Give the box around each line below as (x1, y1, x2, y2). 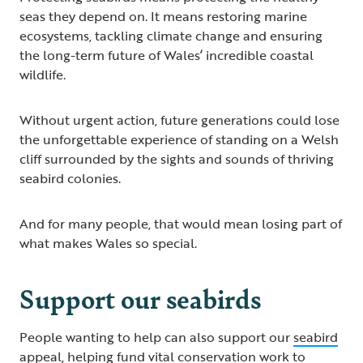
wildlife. (19, 64, 66, 84)
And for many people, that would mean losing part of (19, 213, 342, 233)
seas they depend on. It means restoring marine (19, 6, 307, 26)
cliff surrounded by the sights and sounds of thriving (19, 148, 334, 169)
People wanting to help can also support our (19, 327, 293, 347)
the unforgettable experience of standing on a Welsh (19, 129, 339, 149)
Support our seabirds (19, 278, 261, 317)
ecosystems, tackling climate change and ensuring (19, 25, 322, 45)
